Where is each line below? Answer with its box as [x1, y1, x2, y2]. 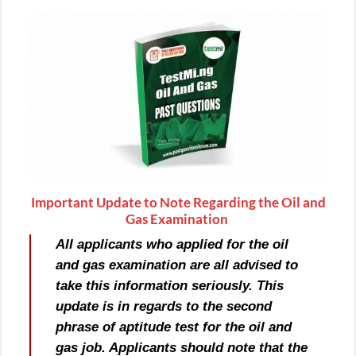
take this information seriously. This [56, 277, 284, 293]
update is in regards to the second [56, 298, 273, 314]
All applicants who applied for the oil [56, 236, 289, 252]
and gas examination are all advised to [56, 257, 299, 273]
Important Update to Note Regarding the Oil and [30, 194, 326, 211]
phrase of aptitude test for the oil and [56, 319, 292, 335]
